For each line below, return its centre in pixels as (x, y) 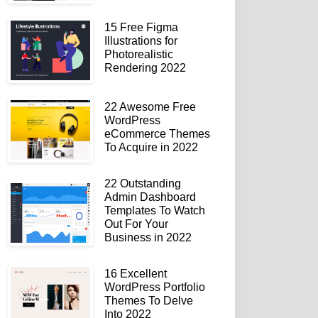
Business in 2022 (148, 237)
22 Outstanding (143, 183)
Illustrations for (141, 40)
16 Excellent (136, 273)
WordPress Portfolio (155, 287)
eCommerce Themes (157, 133)
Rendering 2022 (145, 67)
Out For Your (136, 224)
